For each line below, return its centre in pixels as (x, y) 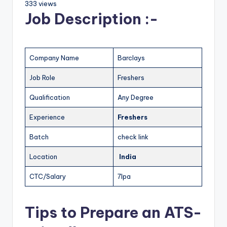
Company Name (54, 58)
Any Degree (136, 97)
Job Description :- (91, 19)
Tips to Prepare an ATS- (113, 212)
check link (133, 137)
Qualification (50, 97)
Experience (47, 117)
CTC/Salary (48, 176)
